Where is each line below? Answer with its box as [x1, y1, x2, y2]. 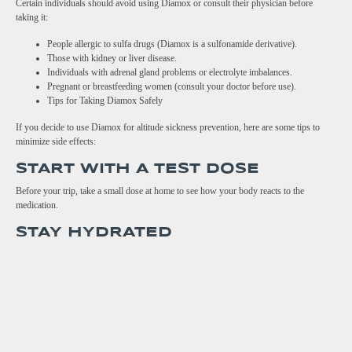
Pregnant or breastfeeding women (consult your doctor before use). [47, 81, 296, 93]
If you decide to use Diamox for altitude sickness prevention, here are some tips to [16, 122, 320, 134]
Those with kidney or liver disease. [47, 53, 177, 64]
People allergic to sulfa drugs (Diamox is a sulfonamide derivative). [47, 38, 297, 50]
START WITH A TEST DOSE [16, 162, 259, 177]
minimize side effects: [16, 136, 96, 148]
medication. [16, 200, 58, 211]
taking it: [16, 12, 48, 24]
